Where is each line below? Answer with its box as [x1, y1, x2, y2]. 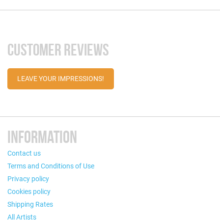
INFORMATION [7, 127, 77, 146]
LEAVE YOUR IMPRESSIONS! [17, 74, 104, 82]
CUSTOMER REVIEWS [7, 40, 109, 59]
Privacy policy [7, 174, 49, 183]
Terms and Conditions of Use [7, 162, 94, 170]
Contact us [7, 149, 41, 157]
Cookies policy [7, 187, 51, 195]
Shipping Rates [7, 200, 53, 208]
